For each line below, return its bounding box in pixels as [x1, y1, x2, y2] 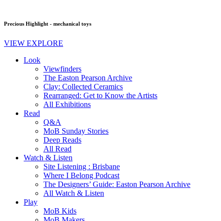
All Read [43, 145, 72, 153]
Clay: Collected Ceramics [43, 82, 123, 91]
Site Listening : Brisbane [43, 162, 120, 171]
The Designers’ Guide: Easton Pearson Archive [43, 180, 190, 189]
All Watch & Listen [43, 189, 104, 198]
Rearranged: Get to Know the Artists [43, 91, 157, 100]
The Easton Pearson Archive [43, 74, 132, 82]
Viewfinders [43, 65, 81, 74]
